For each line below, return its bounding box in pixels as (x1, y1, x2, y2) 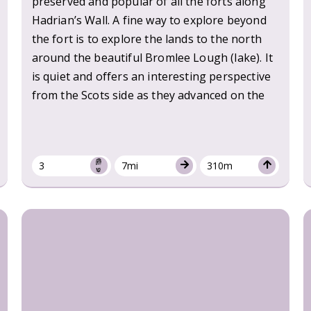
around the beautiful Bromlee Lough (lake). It (31, 49, 273, 65)
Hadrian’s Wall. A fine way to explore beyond (31, 12, 267, 28)
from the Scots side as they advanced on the (31, 87, 265, 103)
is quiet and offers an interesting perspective (31, 68, 271, 84)
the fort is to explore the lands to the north (31, 31, 262, 47)
